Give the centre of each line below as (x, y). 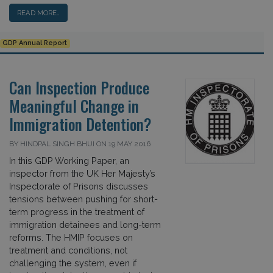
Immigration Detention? (80, 124)
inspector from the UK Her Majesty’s (82, 173)
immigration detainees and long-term (85, 224)
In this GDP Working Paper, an (69, 160)
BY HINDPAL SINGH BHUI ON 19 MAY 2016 (80, 144)
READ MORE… (38, 12)
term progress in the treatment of (77, 211)
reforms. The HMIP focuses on (71, 237)
